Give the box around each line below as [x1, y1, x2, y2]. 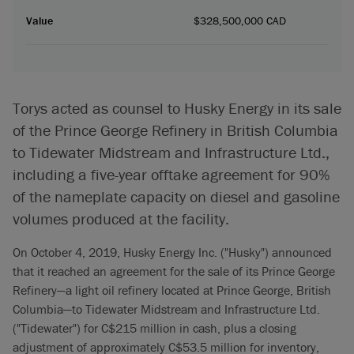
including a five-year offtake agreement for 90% [13, 164, 330, 184]
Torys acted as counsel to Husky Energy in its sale [13, 97, 341, 118]
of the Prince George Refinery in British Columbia [13, 119, 338, 140]
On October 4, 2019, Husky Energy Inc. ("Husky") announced [13, 243, 332, 260]
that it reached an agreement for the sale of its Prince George [13, 262, 335, 279]
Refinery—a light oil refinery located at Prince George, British [13, 281, 331, 298]
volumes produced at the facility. [13, 208, 229, 228]
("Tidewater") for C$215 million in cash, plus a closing [13, 319, 296, 336]
